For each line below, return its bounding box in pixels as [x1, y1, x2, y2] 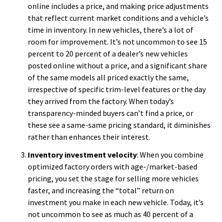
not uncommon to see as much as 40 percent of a [28, 209, 193, 219]
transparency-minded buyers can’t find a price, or [28, 108, 193, 118]
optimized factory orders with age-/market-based [28, 162, 197, 171]
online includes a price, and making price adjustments [28, 1, 209, 11]
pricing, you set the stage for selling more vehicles [28, 173, 199, 183]
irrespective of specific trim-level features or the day [28, 84, 206, 94]
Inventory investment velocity [28, 150, 137, 160]
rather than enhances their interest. [28, 132, 150, 142]
